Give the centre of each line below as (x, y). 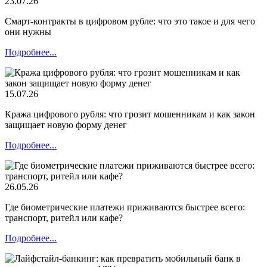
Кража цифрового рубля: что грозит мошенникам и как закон (130, 114)
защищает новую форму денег (66, 125)
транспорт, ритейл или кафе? (64, 218)
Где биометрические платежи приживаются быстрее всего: (125, 207)
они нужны (28, 32)
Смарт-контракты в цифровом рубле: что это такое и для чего (130, 21)
